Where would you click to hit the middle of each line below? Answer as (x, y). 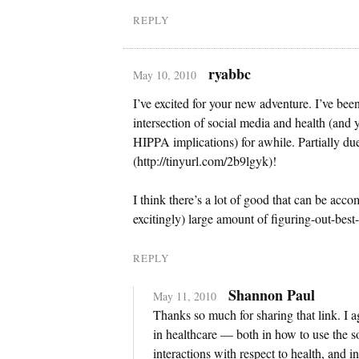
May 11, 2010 (185, 296)
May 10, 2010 (165, 75)
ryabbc (229, 73)
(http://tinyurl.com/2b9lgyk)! (205, 160)
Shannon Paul (271, 294)
